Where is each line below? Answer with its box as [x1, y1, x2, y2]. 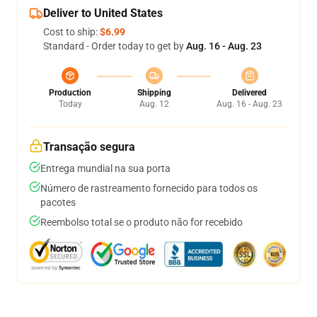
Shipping [137, 88, 171, 98]
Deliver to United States [43, 6, 163, 20]
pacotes [40, 197, 76, 208]
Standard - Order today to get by [43, 40, 186, 52]
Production [49, 88, 91, 98]
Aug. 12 [139, 99, 169, 109]
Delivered [232, 88, 267, 98]
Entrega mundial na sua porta [40, 163, 171, 174]
